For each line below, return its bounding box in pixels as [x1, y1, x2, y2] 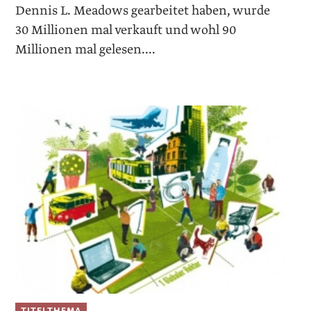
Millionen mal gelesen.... [15, 40, 156, 58]
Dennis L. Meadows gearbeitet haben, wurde [15, 1, 271, 19]
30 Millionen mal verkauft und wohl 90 [15, 21, 237, 39]
